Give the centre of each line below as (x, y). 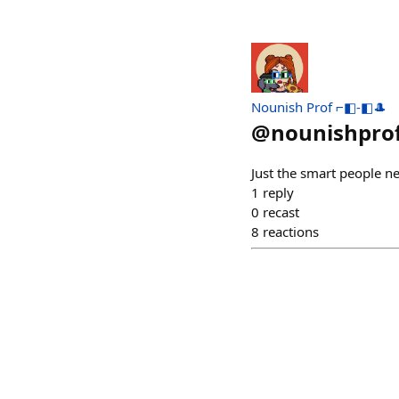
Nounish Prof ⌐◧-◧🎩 (319, 106)
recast (281, 212)
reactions (291, 231)
